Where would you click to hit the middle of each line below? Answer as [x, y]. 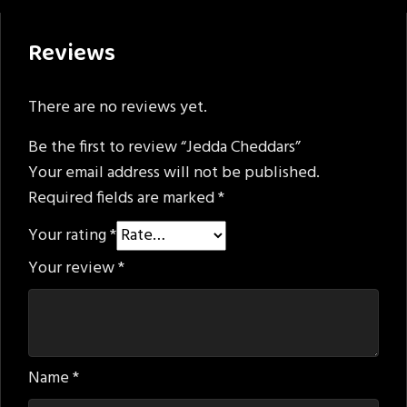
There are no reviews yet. [118, 107]
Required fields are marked [123, 198]
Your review [73, 268]
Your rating [69, 235]
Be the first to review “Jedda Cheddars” [164, 147]
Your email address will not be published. [174, 173]
